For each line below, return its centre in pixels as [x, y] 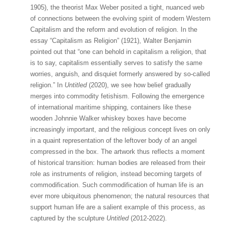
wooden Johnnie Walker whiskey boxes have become [108, 118]
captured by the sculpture [68, 218]
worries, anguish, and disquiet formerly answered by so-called [120, 74]
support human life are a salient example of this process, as [118, 207]
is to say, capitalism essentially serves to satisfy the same [116, 63]
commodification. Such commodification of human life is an [117, 185]
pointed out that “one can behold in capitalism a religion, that [118, 51]
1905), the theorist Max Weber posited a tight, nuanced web [117, 7]
